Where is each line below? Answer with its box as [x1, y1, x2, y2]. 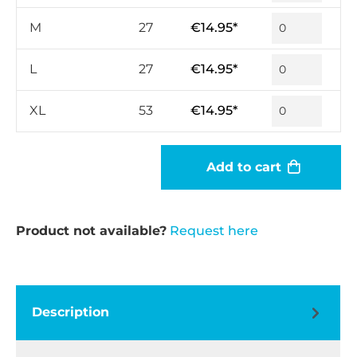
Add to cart [206, 159, 281, 175]
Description [32, 304, 109, 320]
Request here [170, 222, 258, 238]
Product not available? [16, 222, 167, 238]
